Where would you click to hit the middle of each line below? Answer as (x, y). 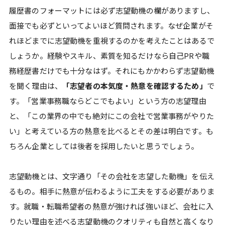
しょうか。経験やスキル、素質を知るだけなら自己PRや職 (109, 55)
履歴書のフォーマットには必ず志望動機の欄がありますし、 (112, 10)
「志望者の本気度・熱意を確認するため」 (134, 85)
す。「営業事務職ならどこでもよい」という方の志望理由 (108, 100)
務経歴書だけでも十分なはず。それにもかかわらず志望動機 (111, 70)
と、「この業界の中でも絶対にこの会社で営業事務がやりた (111, 116)
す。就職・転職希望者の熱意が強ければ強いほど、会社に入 (111, 206)
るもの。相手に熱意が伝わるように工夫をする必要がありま (112, 191)
